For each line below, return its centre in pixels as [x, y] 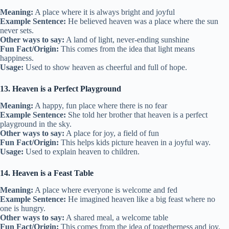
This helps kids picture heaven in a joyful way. [135, 143]
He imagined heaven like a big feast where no [141, 199]
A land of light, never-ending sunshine [127, 40]
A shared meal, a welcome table [116, 217]
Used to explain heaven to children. [82, 152]
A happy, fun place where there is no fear [100, 106]
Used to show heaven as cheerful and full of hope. [105, 67]
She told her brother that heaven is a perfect [137, 115]
